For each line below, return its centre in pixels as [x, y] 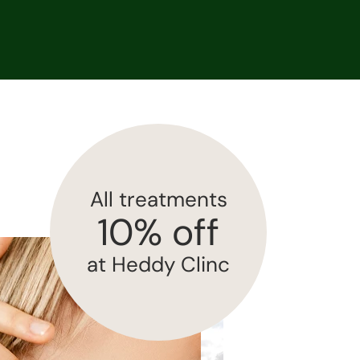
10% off [158, 232]
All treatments [158, 199]
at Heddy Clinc [158, 264]
